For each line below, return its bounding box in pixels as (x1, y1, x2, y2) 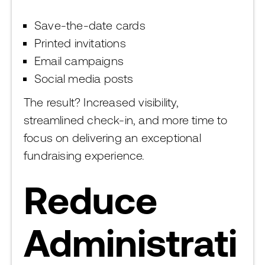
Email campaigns (34, 54, 124, 67)
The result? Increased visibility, (24, 95, 179, 109)
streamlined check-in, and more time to (24, 113, 228, 127)
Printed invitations (34, 36, 126, 50)
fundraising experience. (24, 148, 145, 162)
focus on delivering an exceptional (24, 131, 201, 144)
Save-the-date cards (34, 18, 146, 32)
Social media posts (34, 72, 134, 85)
